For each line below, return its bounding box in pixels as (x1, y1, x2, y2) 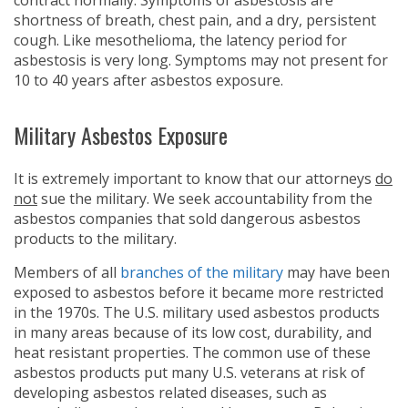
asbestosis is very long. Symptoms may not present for (14, 50, 388, 70)
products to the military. (14, 229, 177, 249)
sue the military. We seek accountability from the (37, 189, 372, 209)
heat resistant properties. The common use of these (14, 342, 371, 362)
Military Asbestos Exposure (14, 118, 228, 151)
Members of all (14, 262, 120, 282)
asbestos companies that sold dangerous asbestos (14, 209, 361, 229)
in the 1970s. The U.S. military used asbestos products (14, 302, 380, 322)
